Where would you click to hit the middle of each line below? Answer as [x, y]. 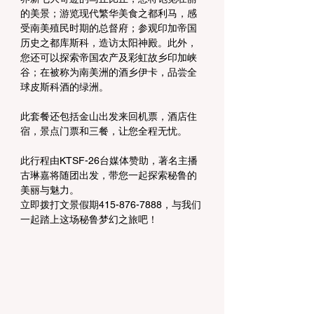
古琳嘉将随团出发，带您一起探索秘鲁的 [109, 176]
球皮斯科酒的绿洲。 [64, 87]
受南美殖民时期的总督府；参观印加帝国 [109, 28]
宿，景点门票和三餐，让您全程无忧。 [104, 131]
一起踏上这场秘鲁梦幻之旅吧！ [89, 220]
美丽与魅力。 [50, 190]
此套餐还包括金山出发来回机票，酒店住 [109, 117]
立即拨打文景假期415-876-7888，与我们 [111, 205]
